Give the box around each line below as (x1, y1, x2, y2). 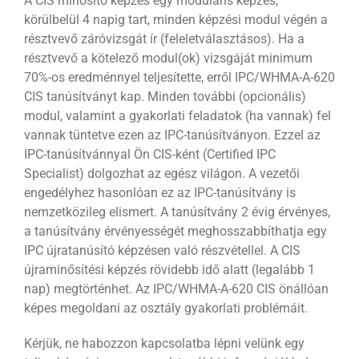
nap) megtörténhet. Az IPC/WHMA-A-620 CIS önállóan (23, 281, 329, 297)
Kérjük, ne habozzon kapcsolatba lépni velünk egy (23, 336, 305, 352)
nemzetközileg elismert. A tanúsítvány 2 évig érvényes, (23, 204, 330, 220)
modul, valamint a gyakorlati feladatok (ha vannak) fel (23, 108, 331, 124)
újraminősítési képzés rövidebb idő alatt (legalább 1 (23, 262, 315, 278)
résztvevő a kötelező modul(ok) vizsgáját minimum (23, 50, 313, 67)
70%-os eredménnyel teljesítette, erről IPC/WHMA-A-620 (23, 70, 335, 86)
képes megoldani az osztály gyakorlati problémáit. (23, 301, 308, 317)
